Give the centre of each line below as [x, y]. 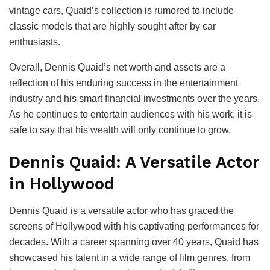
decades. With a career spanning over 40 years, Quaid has [134, 242]
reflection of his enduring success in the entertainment [124, 83]
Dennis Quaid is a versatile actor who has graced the [121, 210]
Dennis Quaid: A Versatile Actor [134, 162]
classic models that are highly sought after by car [112, 26]
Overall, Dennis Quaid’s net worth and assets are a [117, 67]
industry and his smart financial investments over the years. [134, 98]
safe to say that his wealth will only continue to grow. [120, 130]
